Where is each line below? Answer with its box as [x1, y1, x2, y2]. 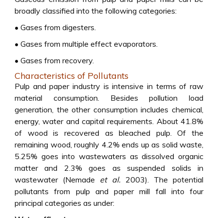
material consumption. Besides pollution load [15, 93, 203, 103]
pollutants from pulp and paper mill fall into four [15, 186, 203, 196]
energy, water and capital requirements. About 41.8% [15, 116, 203, 126]
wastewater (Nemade [15, 175, 100, 184]
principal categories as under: [15, 198, 114, 208]
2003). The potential [121, 175, 203, 184]
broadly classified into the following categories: [15, 6, 177, 16]
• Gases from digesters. [15, 22, 96, 32]
